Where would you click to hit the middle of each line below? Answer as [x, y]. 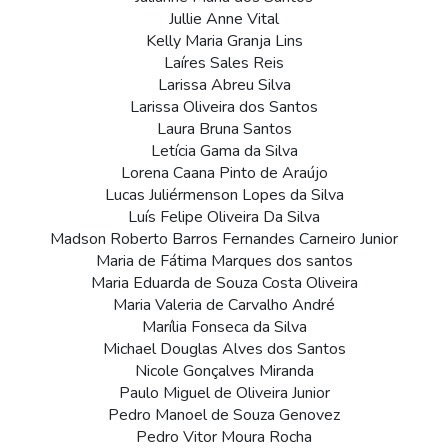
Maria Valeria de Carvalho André [224, 305]
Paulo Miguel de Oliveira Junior [224, 393]
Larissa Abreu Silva [224, 85]
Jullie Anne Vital [224, 19]
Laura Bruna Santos [224, 129]
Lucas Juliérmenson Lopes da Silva [224, 195]
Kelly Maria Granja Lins [224, 41]
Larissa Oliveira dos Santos [224, 107]
